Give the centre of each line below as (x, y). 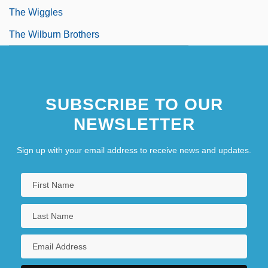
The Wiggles (36, 13)
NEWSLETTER (134, 124)
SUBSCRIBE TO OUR (134, 105)
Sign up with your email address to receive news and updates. (134, 150)
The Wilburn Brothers (54, 35)
